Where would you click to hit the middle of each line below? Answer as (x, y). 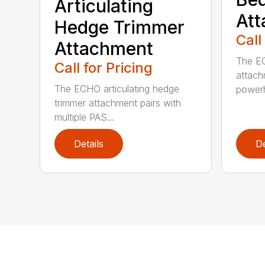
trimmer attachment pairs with (118, 103)
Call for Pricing (104, 68)
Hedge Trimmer (120, 28)
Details (89, 144)
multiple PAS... (85, 117)
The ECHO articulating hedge (117, 89)
